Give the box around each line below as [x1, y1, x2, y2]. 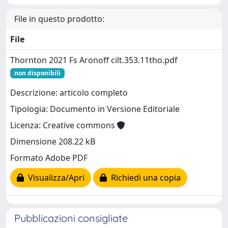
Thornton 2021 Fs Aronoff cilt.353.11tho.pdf [10, 54, 178, 66]
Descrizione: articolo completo [10, 87, 128, 99]
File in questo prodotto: [14, 13, 104, 24]
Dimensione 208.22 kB [10, 136, 95, 148]
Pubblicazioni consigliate [14, 211, 128, 224]
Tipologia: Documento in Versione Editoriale [10, 103, 180, 115]
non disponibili [14, 68, 61, 77]
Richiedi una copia [107, 172, 181, 184]
